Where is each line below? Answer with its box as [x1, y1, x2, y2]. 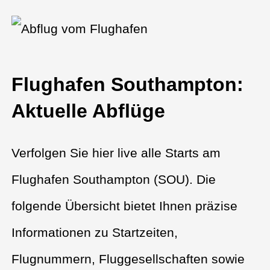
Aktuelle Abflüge [11, 99, 166, 122]
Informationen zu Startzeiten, [11, 225, 178, 239]
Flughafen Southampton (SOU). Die [11, 172, 216, 186]
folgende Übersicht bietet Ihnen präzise [11, 198, 238, 213]
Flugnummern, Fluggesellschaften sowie [11, 251, 245, 266]
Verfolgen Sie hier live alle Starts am [11, 145, 221, 160]
